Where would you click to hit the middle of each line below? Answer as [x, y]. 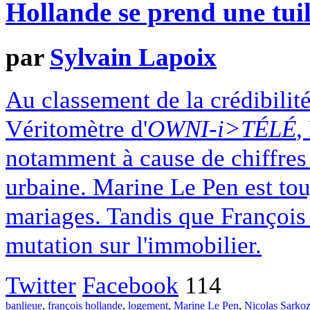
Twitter [41, 285]
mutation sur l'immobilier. [134, 245]
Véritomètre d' [76, 128]
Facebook [130, 285]
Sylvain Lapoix [133, 57]
